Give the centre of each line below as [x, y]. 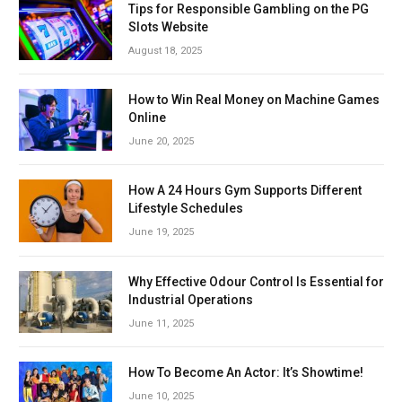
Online [147, 117]
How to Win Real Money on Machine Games [254, 99]
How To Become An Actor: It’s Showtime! [246, 372]
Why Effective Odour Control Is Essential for [256, 281]
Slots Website [168, 26]
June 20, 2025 [161, 141]
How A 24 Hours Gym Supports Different [245, 191]
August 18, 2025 [165, 50]
